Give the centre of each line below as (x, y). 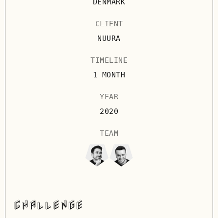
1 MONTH (109, 75)
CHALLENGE (48, 205)
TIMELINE (109, 60)
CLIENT (109, 24)
